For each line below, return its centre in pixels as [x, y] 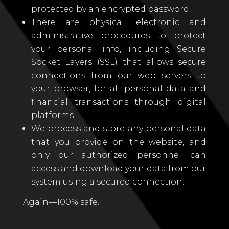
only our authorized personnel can [119, 155]
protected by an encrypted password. [111, 9]
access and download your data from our [119, 168]
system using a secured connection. [107, 182]
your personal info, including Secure [119, 49]
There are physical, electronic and [119, 22]
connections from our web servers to [119, 75]
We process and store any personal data [119, 129]
